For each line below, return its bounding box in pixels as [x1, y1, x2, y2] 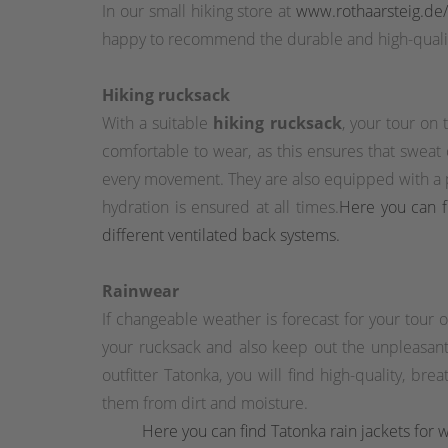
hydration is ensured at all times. [102, 195, 339, 218]
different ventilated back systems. [102, 223, 340, 246]
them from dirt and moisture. [102, 391, 308, 414]
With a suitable [102, 111, 214, 134]
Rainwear [102, 279, 179, 302]
